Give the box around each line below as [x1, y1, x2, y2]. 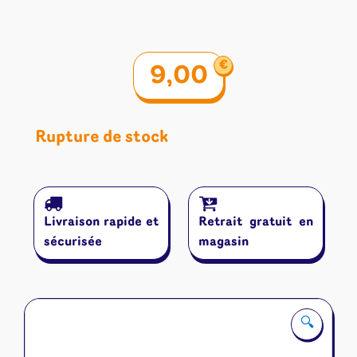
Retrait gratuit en [198, 215, 314, 229]
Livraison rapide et [43, 215, 159, 229]
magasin [198, 235, 249, 249]
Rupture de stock [35, 128, 168, 146]
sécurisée [43, 235, 102, 249]
